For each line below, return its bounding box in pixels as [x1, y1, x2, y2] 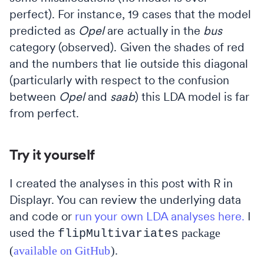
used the [9, 225, 58, 240]
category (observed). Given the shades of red [9, 39, 245, 54]
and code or [9, 209, 75, 223]
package [178, 226, 220, 239]
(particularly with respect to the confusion [9, 72, 230, 87]
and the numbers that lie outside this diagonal [9, 56, 249, 71]
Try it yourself [9, 146, 95, 163]
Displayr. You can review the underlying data [9, 192, 242, 207]
